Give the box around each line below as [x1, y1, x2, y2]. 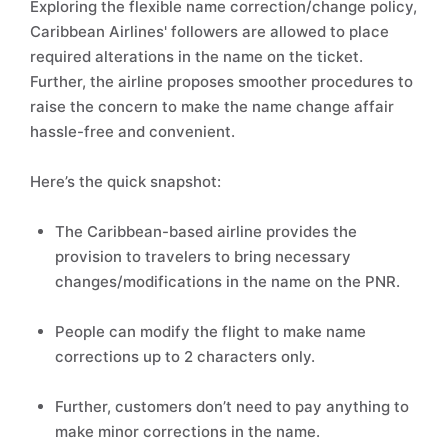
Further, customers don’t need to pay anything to [55, 397, 409, 416]
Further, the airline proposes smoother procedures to [30, 72, 413, 91]
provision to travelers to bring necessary [55, 247, 351, 266]
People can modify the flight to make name [55, 322, 366, 341]
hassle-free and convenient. [30, 122, 235, 141]
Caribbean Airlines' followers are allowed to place [30, 22, 389, 41]
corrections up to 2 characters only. [55, 347, 315, 366]
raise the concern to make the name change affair [30, 97, 394, 116]
